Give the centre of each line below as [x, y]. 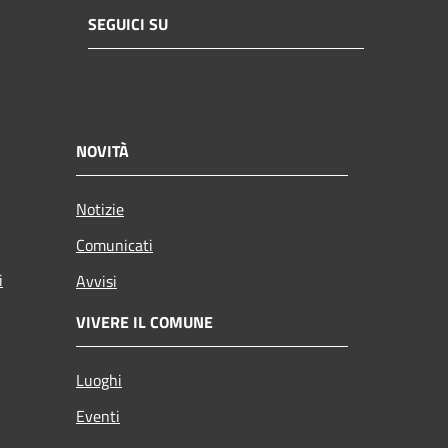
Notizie [100, 208]
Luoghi [99, 379]
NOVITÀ [102, 150]
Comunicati [114, 244]
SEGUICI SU [128, 24]
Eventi [98, 415]
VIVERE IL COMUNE [144, 321]
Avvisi [96, 280]
